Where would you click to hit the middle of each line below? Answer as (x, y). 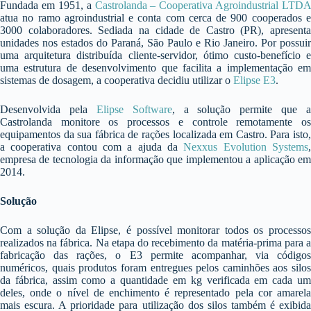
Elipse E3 (254, 80)
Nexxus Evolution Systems (246, 147)
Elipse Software (134, 109)
